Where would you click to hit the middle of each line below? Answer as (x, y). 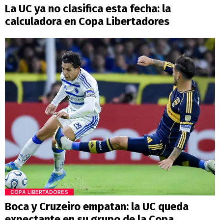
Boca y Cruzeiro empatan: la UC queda (97, 206)
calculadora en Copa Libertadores (87, 21)
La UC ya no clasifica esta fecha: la (88, 8)
